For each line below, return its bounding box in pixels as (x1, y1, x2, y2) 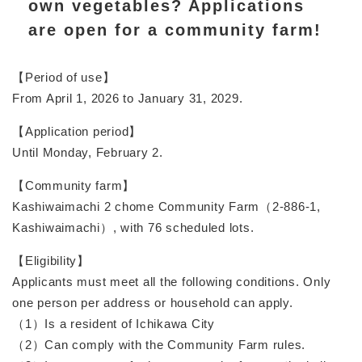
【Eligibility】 (12, 253, 90, 267)
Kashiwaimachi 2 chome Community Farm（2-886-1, (12, 199, 321, 213)
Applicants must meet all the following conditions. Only (12, 274, 331, 288)
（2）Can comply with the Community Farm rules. (12, 337, 305, 351)
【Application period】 (12, 124, 141, 138)
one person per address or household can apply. (12, 295, 293, 309)
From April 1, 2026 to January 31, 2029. (12, 90, 243, 105)
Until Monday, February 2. (12, 145, 163, 159)
